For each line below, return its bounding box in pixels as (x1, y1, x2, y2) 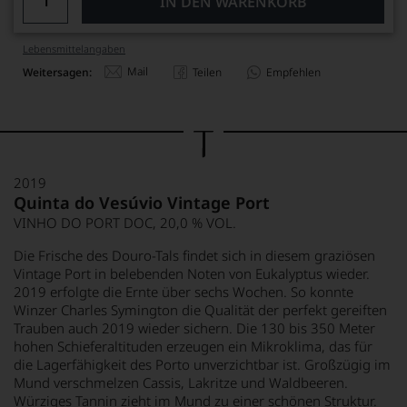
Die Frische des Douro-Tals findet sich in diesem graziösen (14, 246, 375, 264)
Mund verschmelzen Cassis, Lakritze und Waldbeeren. (14, 373, 348, 392)
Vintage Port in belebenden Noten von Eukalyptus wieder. (14, 264, 370, 283)
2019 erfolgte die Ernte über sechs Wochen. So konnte (14, 283, 353, 301)
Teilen (193, 64, 222, 80)
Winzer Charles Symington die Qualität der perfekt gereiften (14, 301, 387, 319)
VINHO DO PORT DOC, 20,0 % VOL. (14, 213, 236, 232)
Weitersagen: (23, 64, 92, 80)
